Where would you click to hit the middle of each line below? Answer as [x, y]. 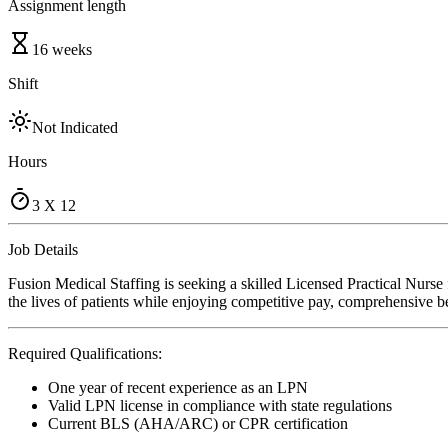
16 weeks [62, 49]
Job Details [43, 249]
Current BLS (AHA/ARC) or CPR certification [198, 423]
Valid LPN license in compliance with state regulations [220, 405]
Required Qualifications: [85, 353]
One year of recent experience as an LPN [178, 387]
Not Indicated [75, 127]
